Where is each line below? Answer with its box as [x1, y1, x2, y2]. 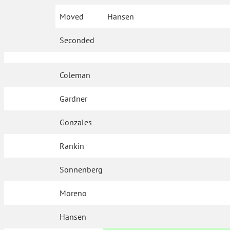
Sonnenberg [60, 164, 103, 175]
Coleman [60, 70, 91, 81]
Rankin [60, 141, 85, 151]
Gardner [60, 93, 88, 104]
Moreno [60, 188, 87, 199]
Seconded [60, 35, 94, 46]
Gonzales [60, 117, 92, 128]
